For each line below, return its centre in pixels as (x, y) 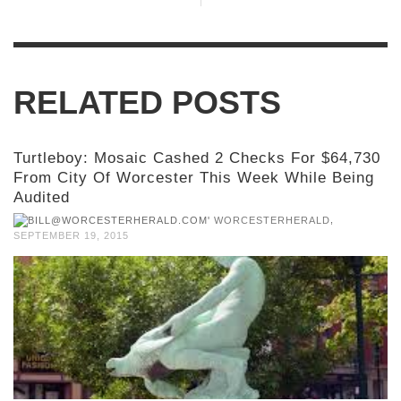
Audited (42, 198)
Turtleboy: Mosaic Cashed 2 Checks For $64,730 (197, 158)
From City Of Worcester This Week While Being (194, 178)
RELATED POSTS (147, 103)
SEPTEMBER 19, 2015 (71, 236)
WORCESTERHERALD (272, 221)
